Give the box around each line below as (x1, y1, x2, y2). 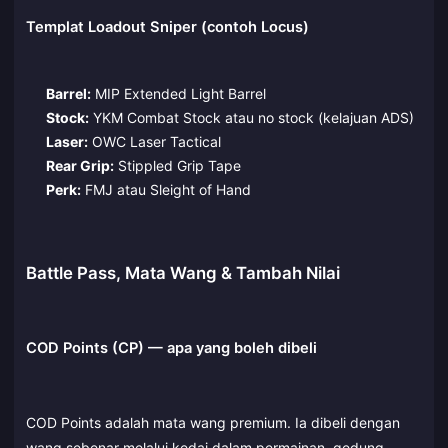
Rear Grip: (45, 157, 114, 175)
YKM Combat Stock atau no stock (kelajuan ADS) (88, 109, 414, 127)
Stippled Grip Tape (113, 157, 241, 175)
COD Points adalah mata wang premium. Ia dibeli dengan (26, 414, 400, 432)
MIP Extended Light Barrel (90, 85, 266, 103)
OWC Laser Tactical (87, 133, 221, 151)
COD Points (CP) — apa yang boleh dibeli (26, 338, 317, 357)
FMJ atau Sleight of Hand (80, 181, 251, 199)
